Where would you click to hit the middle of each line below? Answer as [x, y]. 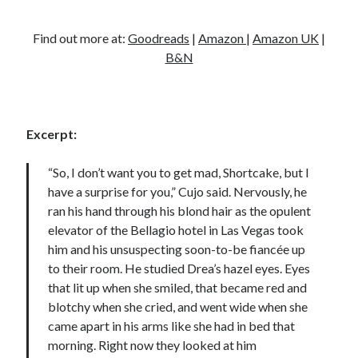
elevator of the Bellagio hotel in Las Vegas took [176, 229]
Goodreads [159, 38]
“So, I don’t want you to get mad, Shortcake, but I [179, 172]
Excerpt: [52, 133]
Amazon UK [286, 38]
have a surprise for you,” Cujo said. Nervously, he [178, 191]
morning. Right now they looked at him [153, 344]
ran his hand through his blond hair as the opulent [180, 210]
